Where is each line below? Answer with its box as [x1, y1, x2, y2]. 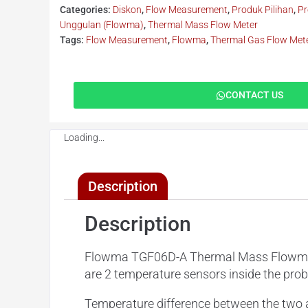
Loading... [64, 132, 104, 143]
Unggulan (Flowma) [60, 19, 144, 30]
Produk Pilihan [232, 4, 294, 15]
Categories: [60, 4, 113, 15]
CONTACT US [225, 89, 283, 100]
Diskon [113, 4, 142, 15]
